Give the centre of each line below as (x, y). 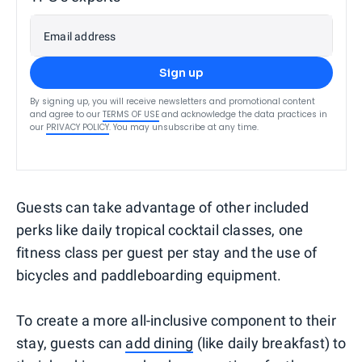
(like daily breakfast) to (270, 343)
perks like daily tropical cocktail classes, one (160, 229)
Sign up (181, 72)
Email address (80, 36)
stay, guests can (71, 343)
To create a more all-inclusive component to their (176, 320)
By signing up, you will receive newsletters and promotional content (173, 101)
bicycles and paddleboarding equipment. (149, 275)
